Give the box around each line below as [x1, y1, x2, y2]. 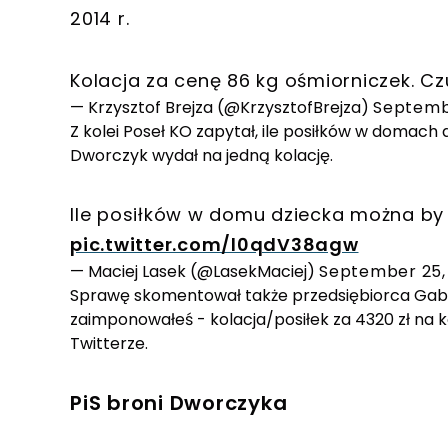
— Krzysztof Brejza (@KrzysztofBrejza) [70, 96, 373, 120]
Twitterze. [70, 332, 148, 356]
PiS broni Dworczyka [70, 389, 288, 418]
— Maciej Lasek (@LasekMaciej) [70, 260, 319, 284]
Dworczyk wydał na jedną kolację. [70, 144, 333, 168]
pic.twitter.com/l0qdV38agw [70, 232, 359, 258]
